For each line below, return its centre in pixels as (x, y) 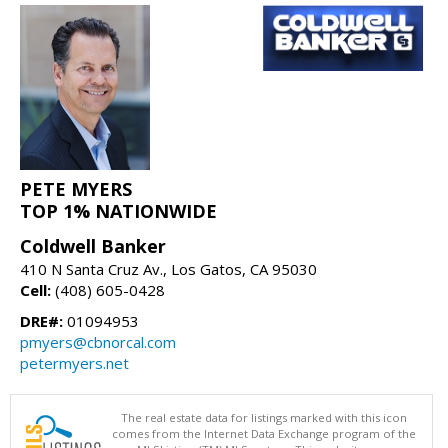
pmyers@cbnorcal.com (98, 342)
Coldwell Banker (93, 246)
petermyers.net (74, 363)
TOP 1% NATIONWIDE (118, 211)
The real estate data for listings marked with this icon (264, 418)
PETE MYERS (76, 189)
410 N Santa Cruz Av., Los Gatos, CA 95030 (168, 269)
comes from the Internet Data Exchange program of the (264, 434)
